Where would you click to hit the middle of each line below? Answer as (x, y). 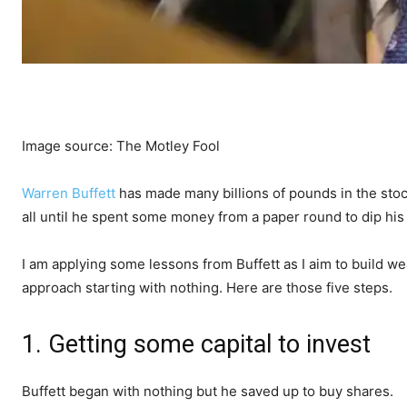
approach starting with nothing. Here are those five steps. (207, 288)
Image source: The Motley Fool (121, 146)
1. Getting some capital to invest (196, 345)
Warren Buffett (69, 194)
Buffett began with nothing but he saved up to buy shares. (208, 392)
